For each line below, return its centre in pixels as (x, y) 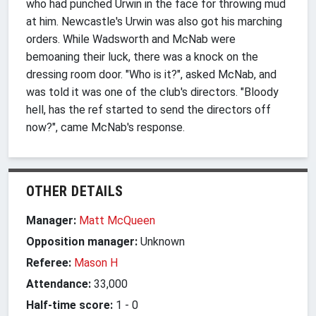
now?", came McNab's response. (105, 127)
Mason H (96, 262)
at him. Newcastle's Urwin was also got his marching (154, 21)
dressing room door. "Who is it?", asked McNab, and (151, 74)
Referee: (49, 262)
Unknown (163, 241)
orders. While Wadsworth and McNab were (131, 39)
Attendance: (59, 284)
